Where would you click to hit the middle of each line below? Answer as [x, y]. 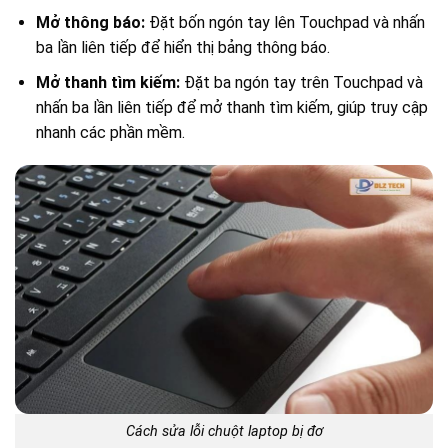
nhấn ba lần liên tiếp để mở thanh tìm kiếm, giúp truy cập [231, 107]
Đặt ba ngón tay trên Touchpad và [301, 82]
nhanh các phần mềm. [110, 132]
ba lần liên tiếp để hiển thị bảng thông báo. [182, 47]
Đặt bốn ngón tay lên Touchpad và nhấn [284, 22]
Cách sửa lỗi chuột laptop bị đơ [224, 431]
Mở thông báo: [90, 22]
